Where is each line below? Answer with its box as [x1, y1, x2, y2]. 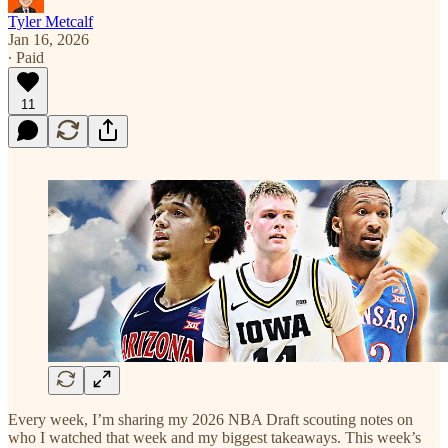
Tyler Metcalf [8, 12, 93, 30]
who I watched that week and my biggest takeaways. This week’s [8, 428, 421, 446]
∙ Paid [8, 48, 44, 66]
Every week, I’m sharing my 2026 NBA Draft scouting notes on [8, 410, 413, 428]
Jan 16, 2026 [8, 30, 89, 48]
